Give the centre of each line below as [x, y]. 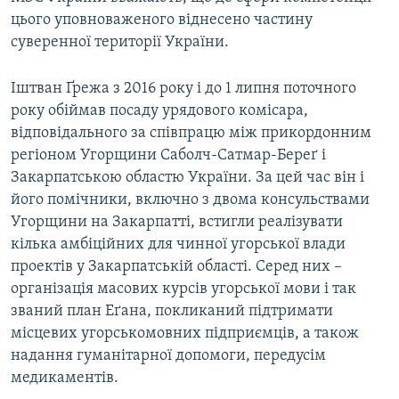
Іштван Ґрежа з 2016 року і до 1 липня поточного [183, 89]
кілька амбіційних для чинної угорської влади [178, 245]
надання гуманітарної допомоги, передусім [168, 356]
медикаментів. [65, 379]
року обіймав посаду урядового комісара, [159, 111]
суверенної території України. [120, 43]
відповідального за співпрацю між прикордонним [191, 134]
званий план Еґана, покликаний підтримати [172, 312]
